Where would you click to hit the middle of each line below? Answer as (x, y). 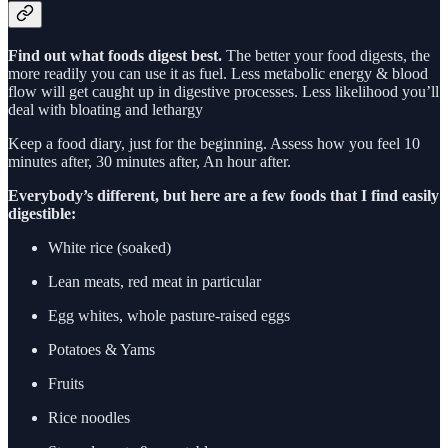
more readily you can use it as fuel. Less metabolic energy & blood (218, 74)
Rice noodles (89, 418)
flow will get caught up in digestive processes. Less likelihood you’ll (223, 92)
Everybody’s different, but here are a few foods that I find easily (223, 196)
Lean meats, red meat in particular (154, 282)
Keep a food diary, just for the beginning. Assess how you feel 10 (214, 144)
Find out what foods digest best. (115, 56)
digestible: (42, 214)
